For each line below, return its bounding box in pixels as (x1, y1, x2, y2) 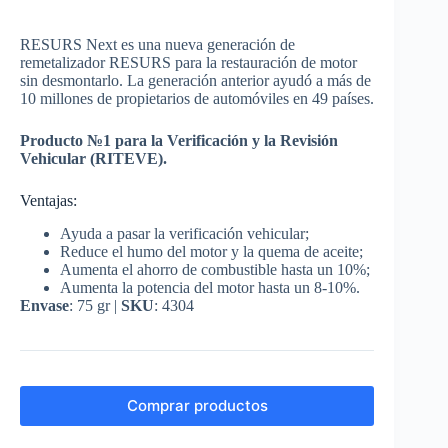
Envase (20, 296, 69, 314)
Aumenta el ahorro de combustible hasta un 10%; (60, 260, 370, 278)
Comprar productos (126, 396, 268, 416)
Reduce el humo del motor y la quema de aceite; (60, 242, 363, 260)
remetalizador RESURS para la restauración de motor (20, 53, 357, 71)
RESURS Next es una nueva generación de (20, 35, 295, 53)
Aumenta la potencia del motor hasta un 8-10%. (60, 278, 360, 296)
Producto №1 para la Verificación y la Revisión (20, 131, 338, 149)
